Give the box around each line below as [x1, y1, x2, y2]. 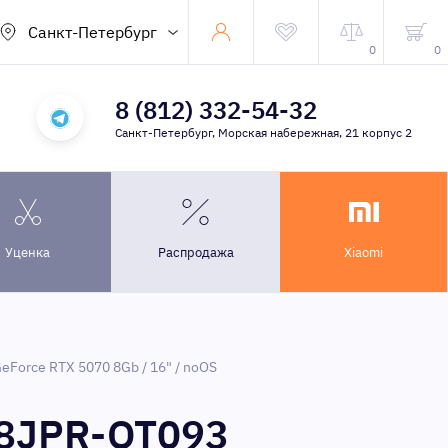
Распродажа [157, 244, 234, 261]
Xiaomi [344, 244, 383, 261]
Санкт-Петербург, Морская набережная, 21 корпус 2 [114, 125, 412, 140]
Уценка [5, 244, 50, 261]
